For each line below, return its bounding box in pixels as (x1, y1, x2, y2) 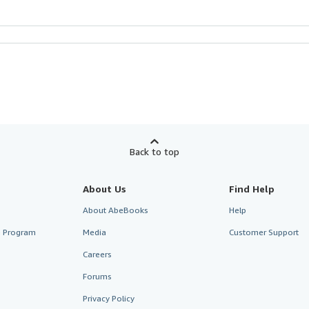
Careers (82, 248, 112, 259)
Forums (82, 270, 112, 281)
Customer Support (229, 226, 299, 237)
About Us (82, 182, 126, 195)
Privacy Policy (82, 292, 134, 303)
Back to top (130, 145, 179, 157)
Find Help (229, 182, 275, 195)
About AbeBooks (82, 204, 148, 215)
